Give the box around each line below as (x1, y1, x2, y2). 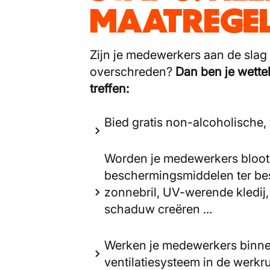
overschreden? (90, 64, 175, 80)
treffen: (90, 81, 129, 96)
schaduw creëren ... (104, 202, 215, 217)
